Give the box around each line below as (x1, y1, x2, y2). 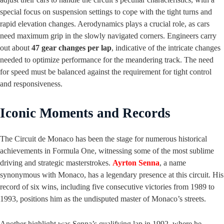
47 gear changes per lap (31, 43, 111, 52)
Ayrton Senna (112, 158, 159, 167)
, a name (159, 158, 186, 167)
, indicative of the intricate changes (111, 43, 220, 52)
